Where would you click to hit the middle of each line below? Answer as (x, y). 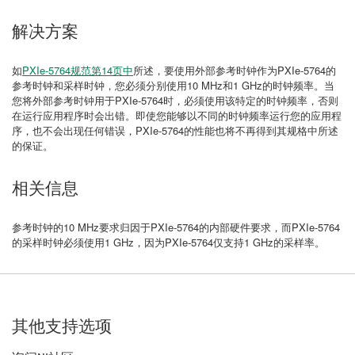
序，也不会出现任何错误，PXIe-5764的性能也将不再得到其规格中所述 (175, 130)
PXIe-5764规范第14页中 (78, 70)
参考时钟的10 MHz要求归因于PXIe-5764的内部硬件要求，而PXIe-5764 (176, 227)
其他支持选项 (62, 326)
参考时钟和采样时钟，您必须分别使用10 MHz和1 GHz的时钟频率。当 (173, 85)
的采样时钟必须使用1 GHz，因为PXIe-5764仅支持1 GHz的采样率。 (168, 242)
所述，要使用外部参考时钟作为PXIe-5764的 (235, 70)
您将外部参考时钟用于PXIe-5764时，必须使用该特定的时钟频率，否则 (175, 100)
